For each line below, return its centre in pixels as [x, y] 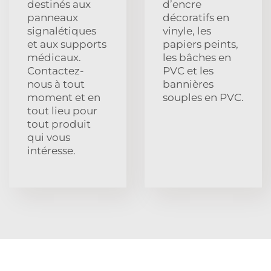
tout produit [59, 124]
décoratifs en [196, 17]
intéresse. [51, 150]
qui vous [49, 137]
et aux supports [67, 44]
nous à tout [56, 84]
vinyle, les [187, 31]
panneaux [53, 17]
